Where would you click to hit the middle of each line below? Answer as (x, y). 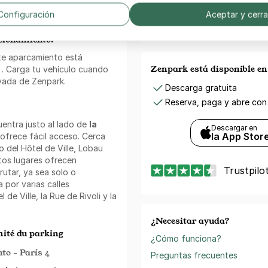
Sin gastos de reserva (208, 10)
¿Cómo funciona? (186, 238)
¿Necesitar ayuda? (190, 220)
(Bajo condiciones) (198, 29)
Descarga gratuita (201, 87)
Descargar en (234, 127)
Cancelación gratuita (206, 21)
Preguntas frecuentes (194, 255)
